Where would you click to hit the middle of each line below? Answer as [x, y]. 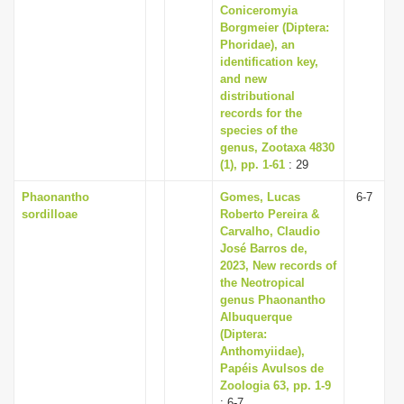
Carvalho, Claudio [270, 231]
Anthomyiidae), [262, 351]
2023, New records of [278, 266]
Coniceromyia [259, 10]
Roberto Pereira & [270, 214]
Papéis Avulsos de [272, 368]
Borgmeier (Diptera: [275, 28]
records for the [261, 113]
